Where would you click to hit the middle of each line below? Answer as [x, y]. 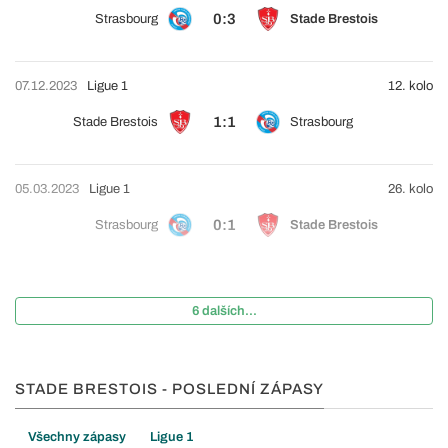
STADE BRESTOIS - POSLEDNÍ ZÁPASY [169, 388]
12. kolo [409, 85]
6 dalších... [224, 310]
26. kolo [409, 188]
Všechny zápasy [77, 436]
